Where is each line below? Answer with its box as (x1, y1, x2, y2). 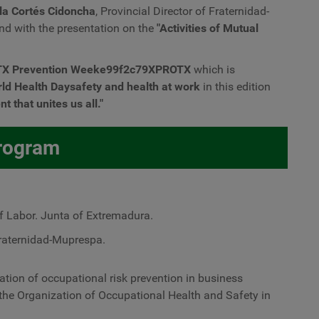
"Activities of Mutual (157, 21, 258, 35)
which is (191, 63, 235, 76)
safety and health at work (70, 80, 200, 93)
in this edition (200, 80, 271, 93)
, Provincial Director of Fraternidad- (95, 4, 269, 18)
